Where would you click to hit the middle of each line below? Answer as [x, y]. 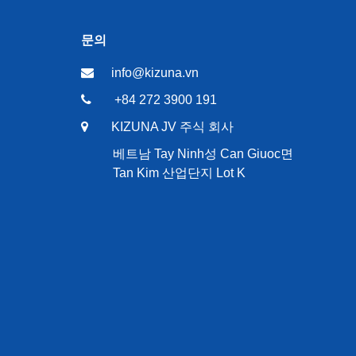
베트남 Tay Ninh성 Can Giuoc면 [203, 154]
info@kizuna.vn [155, 73]
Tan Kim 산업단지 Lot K [179, 173]
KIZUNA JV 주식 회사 [172, 127]
